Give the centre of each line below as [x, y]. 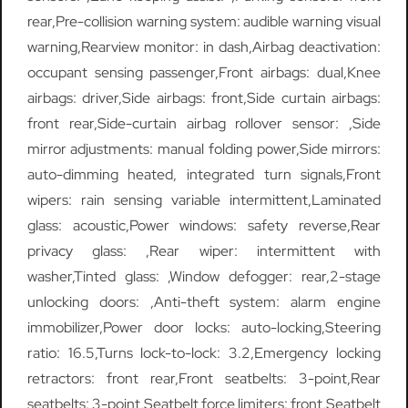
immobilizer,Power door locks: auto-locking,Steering [204, 328]
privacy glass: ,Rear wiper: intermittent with [204, 251]
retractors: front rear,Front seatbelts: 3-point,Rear [204, 379]
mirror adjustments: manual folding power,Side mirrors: [204, 149]
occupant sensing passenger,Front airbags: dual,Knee [204, 73]
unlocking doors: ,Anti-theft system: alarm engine [204, 302]
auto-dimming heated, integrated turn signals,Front [204, 175]
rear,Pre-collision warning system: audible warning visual [204, 22]
